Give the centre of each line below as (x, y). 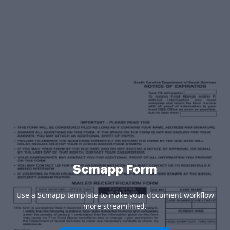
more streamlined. (115, 206)
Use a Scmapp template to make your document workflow (115, 195)
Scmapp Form (115, 169)
